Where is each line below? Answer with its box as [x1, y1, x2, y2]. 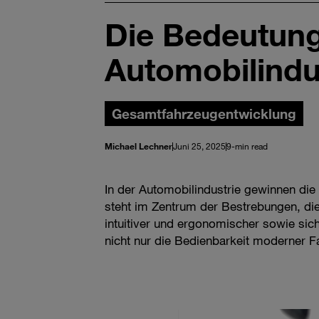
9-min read [226, 140, 268, 152]
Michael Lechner [104, 140, 172, 152]
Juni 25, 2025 [172, 140, 226, 152]
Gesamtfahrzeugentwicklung [111, 105, 296, 122]
